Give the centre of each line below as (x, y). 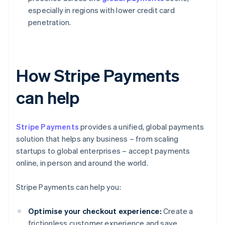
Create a (177, 211)
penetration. (50, 22)
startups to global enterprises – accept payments (103, 151)
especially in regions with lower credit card (101, 10)
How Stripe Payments (98, 75)
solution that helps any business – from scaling (97, 139)
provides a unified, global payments (142, 127)
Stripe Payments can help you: (69, 187)
